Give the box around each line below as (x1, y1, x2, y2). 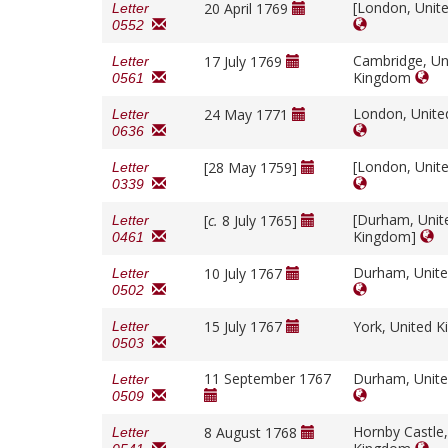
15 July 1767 (204, 317, 286, 337)
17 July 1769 (204, 52, 286, 72)
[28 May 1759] (204, 158, 301, 178)
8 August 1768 (204, 423, 301, 443)
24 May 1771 (204, 105, 292, 125)
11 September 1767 (204, 369, 331, 389)
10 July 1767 (204, 264, 286, 284)
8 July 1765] (218, 211, 301, 231)
